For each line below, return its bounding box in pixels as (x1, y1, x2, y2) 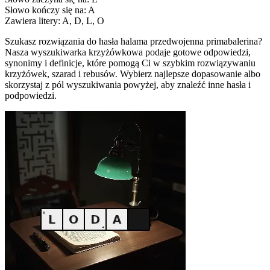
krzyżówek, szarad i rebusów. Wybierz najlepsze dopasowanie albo (5, 68, 260, 79)
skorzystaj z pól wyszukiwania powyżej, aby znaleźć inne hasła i (5, 79, 251, 90)
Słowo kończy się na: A (5, 4, 95, 15)
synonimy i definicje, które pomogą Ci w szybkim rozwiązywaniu (5, 57, 256, 68)
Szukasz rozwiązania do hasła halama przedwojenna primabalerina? (5, 36, 262, 46)
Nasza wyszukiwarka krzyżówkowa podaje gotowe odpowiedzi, (5, 46, 251, 57)
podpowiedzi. (5, 90, 57, 101)
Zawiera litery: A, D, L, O (5, 15, 104, 26)
